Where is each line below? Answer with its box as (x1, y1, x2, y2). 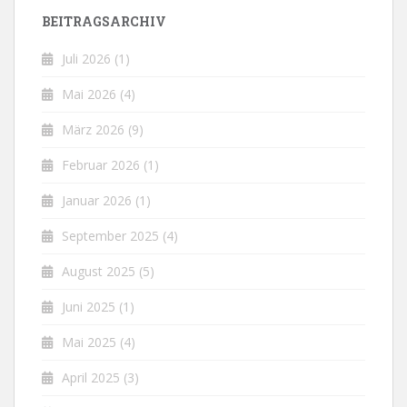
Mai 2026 (62, 85, 116, 104)
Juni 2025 (62, 298, 115, 316)
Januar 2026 (62, 192, 132, 210)
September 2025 (62, 227, 159, 245)
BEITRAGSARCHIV (42, 13, 166, 31)
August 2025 (62, 263, 135, 281)
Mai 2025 (62, 333, 116, 352)
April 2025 (62, 369, 120, 387)
